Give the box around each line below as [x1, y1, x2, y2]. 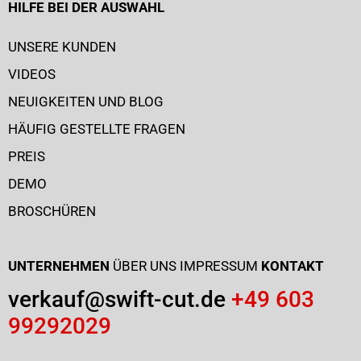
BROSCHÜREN [8, 202, 96, 219]
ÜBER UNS [113, 257, 176, 274]
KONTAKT [261, 257, 324, 274]
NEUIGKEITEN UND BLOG [8, 93, 164, 110]
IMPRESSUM [180, 257, 258, 274]
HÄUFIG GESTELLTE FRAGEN [8, 120, 185, 137]
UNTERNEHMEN [8, 257, 110, 274]
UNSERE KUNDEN [8, 38, 116, 55]
